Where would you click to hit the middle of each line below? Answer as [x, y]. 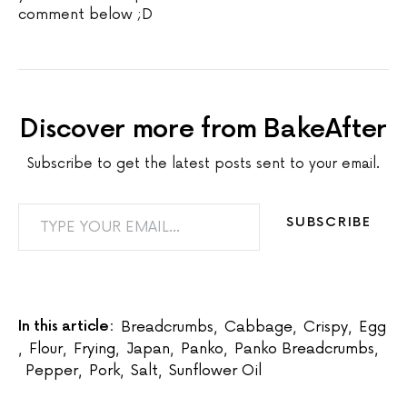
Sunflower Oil [215, 370]
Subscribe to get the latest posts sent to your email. [203, 164]
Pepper [52, 370]
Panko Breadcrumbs [304, 348]
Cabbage [258, 327]
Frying [94, 348]
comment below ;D [85, 15]
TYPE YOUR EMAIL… [64, 202]
